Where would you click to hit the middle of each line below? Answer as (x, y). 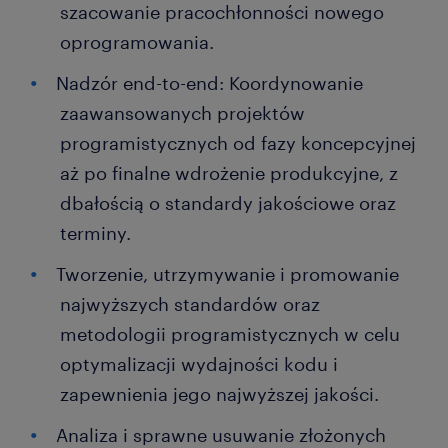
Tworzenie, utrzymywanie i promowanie (227, 274)
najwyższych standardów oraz (190, 304)
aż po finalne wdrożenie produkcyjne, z (229, 173)
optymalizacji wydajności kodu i (199, 364)
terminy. (95, 233)
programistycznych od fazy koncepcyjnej (238, 143)
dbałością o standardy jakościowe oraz (228, 203)
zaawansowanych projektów (182, 113)
